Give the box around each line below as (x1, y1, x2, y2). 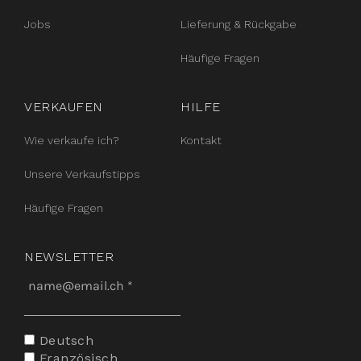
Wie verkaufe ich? (24, 134, 119, 147)
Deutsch (35, 333, 93, 348)
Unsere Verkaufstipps (24, 168, 140, 180)
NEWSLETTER (24, 249, 114, 264)
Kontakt (180, 134, 222, 147)
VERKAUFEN (24, 99, 103, 114)
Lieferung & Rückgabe (180, 18, 297, 31)
